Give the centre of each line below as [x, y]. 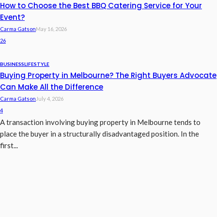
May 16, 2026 [51, 29]
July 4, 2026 [50, 99]
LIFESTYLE [37, 64]
